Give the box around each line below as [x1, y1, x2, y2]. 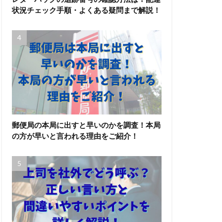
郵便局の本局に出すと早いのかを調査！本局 [12, 120, 161, 129]
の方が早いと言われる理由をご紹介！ [12, 131, 138, 140]
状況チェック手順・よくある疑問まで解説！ [12, 5, 161, 14]
